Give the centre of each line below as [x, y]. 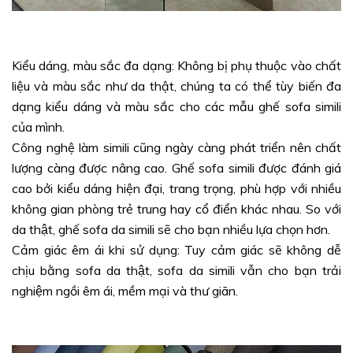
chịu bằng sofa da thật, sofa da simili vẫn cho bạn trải [176, 270]
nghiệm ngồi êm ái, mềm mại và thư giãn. [125, 290]
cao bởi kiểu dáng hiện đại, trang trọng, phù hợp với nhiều [176, 188]
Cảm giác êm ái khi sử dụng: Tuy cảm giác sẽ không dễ [176, 249]
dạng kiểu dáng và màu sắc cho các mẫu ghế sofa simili [176, 106]
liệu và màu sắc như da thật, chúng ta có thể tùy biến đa [176, 85]
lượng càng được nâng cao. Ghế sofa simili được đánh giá [176, 167]
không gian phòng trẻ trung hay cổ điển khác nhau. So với [176, 208]
